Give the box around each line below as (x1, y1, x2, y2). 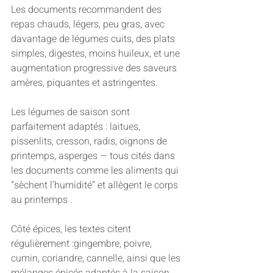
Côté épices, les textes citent (11, 222, 133, 237)
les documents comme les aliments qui (11, 163, 181, 179)
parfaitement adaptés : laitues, (11, 119, 143, 135)
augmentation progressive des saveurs (11, 61, 179, 76)
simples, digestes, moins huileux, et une (11, 46, 182, 62)
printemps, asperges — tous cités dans (11, 149, 177, 164)
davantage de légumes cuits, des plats (11, 32, 177, 47)
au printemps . (11, 193, 73, 208)
